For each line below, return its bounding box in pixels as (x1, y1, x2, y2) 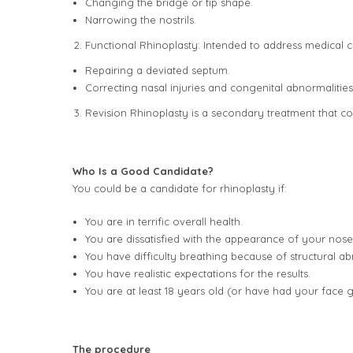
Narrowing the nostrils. (84, 13, 196, 26)
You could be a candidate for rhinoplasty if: (72, 182, 287, 195)
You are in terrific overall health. (84, 215, 243, 228)
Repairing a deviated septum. (84, 64, 230, 76)
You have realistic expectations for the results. (84, 267, 310, 280)
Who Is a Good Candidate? (72, 165, 214, 177)
